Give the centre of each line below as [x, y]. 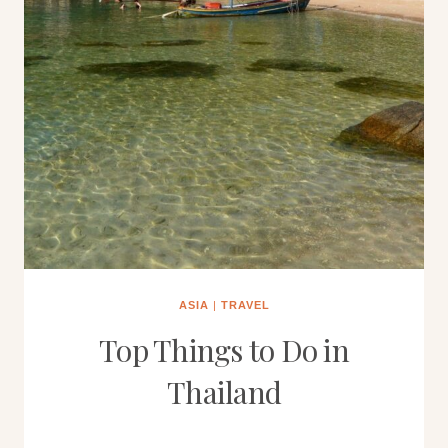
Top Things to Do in [224, 350]
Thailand [224, 392]
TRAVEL [245, 305]
